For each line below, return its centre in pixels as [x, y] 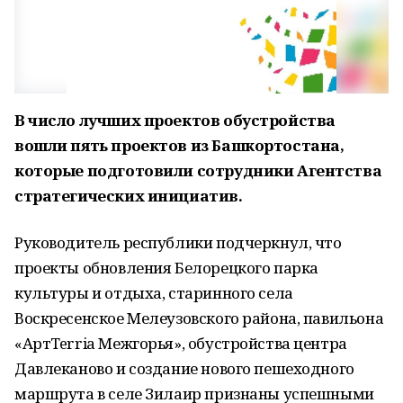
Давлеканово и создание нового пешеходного [184, 368]
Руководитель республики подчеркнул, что [178, 242]
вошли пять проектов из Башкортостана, [179, 145]
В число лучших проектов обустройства [175, 120]
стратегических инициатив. [129, 196]
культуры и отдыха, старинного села [154, 293]
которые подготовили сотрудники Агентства [198, 170]
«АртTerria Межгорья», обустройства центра [181, 343]
